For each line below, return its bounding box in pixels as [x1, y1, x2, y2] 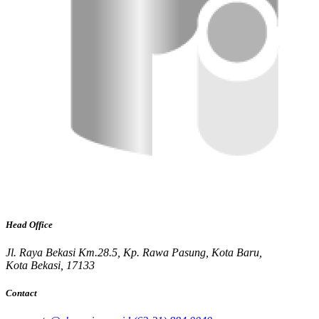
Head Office [6, 219, 53, 230]
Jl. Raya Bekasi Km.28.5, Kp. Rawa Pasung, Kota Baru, [6, 246, 262, 259]
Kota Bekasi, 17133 [6, 259, 95, 272]
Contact [6, 288, 37, 299]
